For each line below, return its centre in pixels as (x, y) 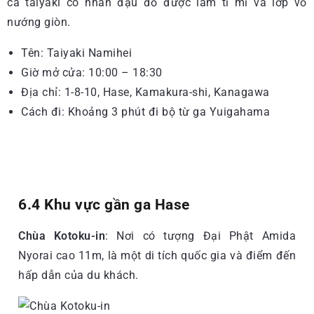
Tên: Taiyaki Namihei (76, 53)
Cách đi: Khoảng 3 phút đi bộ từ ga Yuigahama (145, 111)
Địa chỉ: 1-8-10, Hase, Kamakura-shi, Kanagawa (145, 92)
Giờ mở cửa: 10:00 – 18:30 (92, 72)
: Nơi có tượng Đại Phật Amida (201, 235)
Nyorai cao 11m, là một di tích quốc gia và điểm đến (157, 255)
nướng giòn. (39, 22)
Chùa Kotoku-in (62, 235)
